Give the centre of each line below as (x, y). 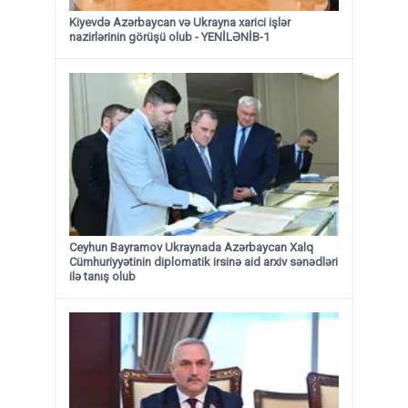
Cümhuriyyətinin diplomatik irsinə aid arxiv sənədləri (204, 262)
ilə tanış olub (102, 277)
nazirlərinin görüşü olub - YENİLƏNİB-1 (169, 37)
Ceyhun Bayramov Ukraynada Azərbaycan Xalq (191, 248)
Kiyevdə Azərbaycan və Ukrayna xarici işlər (180, 23)
